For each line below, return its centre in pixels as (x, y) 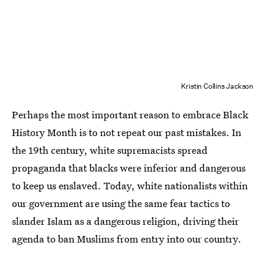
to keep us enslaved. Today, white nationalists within (130, 185)
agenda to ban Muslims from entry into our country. (127, 239)
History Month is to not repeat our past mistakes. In (127, 132)
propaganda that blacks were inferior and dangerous (129, 168)
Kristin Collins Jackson (217, 86)
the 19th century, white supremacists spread (110, 150)
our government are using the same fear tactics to (121, 203)
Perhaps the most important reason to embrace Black (130, 114)
